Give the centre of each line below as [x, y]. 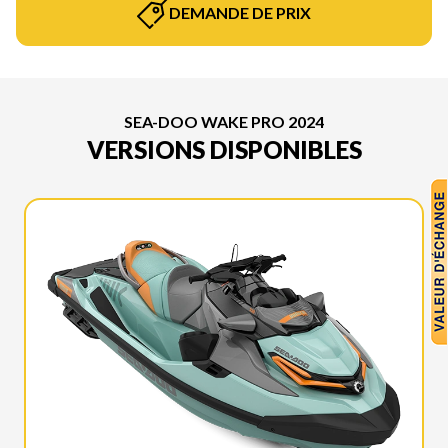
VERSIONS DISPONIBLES [224, 149]
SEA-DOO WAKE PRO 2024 [224, 121]
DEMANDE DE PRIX [240, 12]
